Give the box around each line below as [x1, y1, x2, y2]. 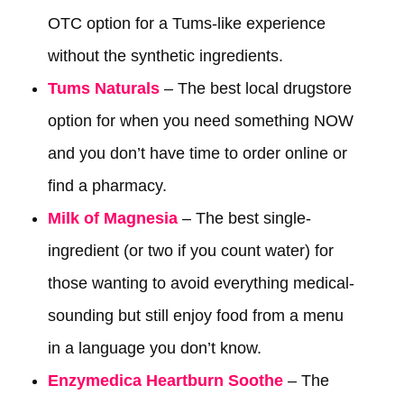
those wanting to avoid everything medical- [47, 274, 354, 293]
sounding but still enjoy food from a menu [47, 307, 344, 326]
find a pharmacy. [47, 177, 167, 196]
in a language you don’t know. [47, 339, 266, 358]
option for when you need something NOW [47, 112, 353, 131]
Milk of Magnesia [47, 209, 178, 228]
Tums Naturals [47, 79, 160, 98]
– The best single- [177, 209, 311, 228]
